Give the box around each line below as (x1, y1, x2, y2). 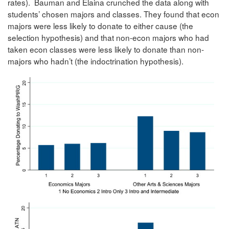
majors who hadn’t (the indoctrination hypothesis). (8, 55, 184, 66)
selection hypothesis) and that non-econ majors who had (8, 31, 209, 43)
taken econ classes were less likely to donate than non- (8, 43, 204, 55)
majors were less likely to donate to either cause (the (8, 19, 193, 31)
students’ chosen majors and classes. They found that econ (8, 8, 219, 19)
